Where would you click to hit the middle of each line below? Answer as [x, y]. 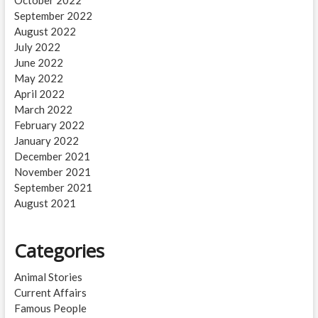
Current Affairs [50, 292]
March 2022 [43, 109]
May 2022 [38, 78]
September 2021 [53, 187]
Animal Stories [48, 276]
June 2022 [38, 62]
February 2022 [49, 125]
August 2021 [45, 203]
